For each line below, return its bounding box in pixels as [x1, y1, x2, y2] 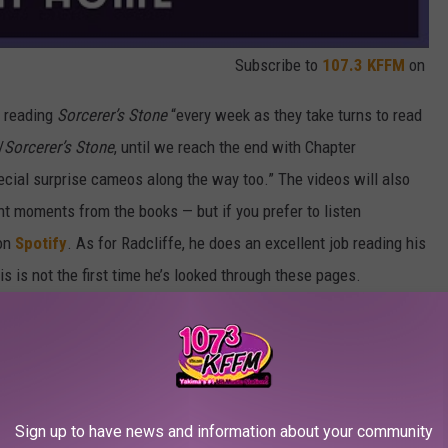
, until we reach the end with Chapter [114, 137, 356, 158]
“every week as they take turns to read [167, 105, 422, 126]
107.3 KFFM [322, 55, 405, 76]
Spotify [15, 233, 67, 254]
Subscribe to [235, 55, 322, 76]
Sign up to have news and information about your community [15, 422, 433, 441]
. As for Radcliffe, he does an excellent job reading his [67, 233, 426, 254]
